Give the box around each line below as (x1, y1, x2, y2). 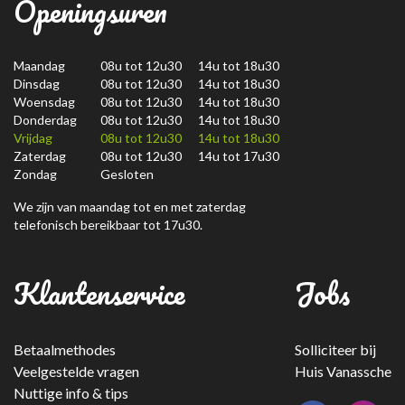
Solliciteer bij (295, 341, 376, 358)
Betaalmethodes (14, 341, 116, 358)
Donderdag (14, 112, 77, 127)
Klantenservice (14, 269, 184, 317)
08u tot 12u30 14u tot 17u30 (100, 148, 279, 164)
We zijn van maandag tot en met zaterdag (14, 199, 246, 214)
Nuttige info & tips (14, 384, 128, 401)
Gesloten (100, 166, 154, 182)
